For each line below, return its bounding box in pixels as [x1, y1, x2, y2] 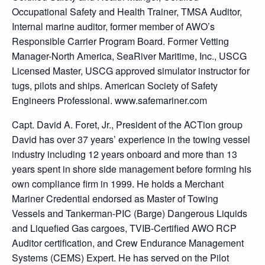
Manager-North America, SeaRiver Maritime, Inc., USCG [12, 49, 247, 63]
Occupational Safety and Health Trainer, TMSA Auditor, [12, 5, 242, 18]
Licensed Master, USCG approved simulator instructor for [12, 64, 250, 77]
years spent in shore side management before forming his [12, 162, 251, 176]
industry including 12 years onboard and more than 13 [12, 147, 237, 161]
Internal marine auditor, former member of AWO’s [12, 20, 215, 33]
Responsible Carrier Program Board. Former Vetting [12, 34, 229, 48]
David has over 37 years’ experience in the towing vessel [12, 132, 250, 146]
